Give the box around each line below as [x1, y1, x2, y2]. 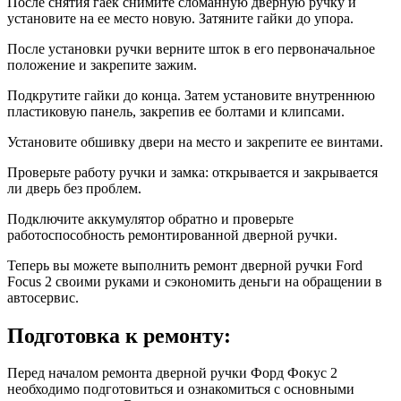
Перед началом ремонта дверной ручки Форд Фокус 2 [7, 365, 337, 381]
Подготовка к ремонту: [7, 323, 231, 347]
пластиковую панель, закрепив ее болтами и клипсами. [7, 103, 345, 119]
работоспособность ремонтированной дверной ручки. [7, 226, 337, 243]
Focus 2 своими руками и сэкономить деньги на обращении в [7, 273, 382, 289]
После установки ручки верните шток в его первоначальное [7, 40, 375, 56]
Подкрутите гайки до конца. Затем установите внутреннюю [7, 87, 375, 103]
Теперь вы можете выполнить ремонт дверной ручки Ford [7, 257, 363, 273]
